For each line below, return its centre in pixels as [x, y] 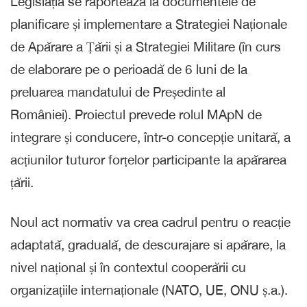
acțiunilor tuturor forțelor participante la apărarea [148, 159]
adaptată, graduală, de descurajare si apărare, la [148, 244]
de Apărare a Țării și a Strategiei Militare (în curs [146, 46]
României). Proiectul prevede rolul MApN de [136, 114]
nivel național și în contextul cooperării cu [128, 267]
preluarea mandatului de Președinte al [118, 91]
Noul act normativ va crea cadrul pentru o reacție [150, 222]
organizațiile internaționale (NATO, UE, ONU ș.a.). [149, 290]
